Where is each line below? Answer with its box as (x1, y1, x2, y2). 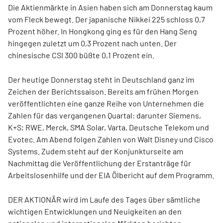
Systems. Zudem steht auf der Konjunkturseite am (8, 146, 183, 156)
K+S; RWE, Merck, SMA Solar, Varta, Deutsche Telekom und (8, 122, 209, 132)
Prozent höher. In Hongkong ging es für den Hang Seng (8, 26, 197, 36)
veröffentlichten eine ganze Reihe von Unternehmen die (8, 99, 204, 109)
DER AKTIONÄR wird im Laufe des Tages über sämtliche (8, 195, 201, 205)
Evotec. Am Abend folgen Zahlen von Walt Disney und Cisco (8, 134, 214, 144)
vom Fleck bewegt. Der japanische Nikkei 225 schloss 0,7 (8, 14, 205, 24)
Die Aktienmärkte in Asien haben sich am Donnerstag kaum (8, 2, 213, 12)
